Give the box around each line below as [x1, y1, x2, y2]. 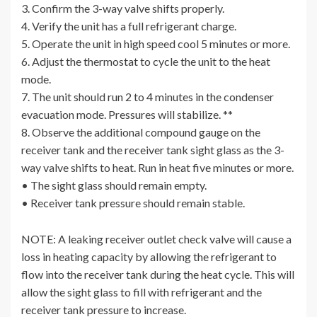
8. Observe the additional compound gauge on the [21, 125, 260, 139]
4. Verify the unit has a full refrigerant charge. [21, 19, 236, 33]
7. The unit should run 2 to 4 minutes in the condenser [21, 90, 274, 104]
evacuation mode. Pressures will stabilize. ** [21, 108, 233, 122]
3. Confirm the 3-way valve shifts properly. [21, 1, 224, 16]
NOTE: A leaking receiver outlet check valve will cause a [21, 232, 292, 246]
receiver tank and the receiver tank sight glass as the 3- [21, 143, 284, 157]
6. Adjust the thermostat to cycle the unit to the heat [21, 54, 270, 69]
